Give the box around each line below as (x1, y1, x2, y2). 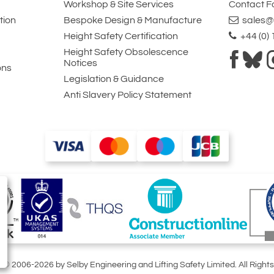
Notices (63, 58, 97, 68)
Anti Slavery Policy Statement (63, 90, 191, 100)
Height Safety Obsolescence (63, 47, 188, 57)
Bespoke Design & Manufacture (63, 15, 202, 26)
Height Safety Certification (63, 31, 178, 42)
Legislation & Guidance (63, 74, 164, 84)
